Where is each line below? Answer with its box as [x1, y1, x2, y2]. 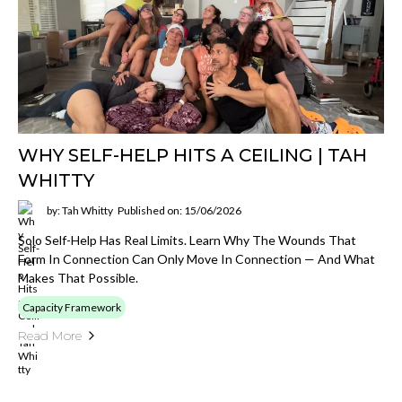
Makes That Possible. [18, 269, 138, 285]
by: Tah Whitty [47, 204, 113, 218]
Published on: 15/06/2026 [118, 204, 241, 218]
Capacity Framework [22, 300, 121, 314]
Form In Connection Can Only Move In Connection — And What [18, 250, 375, 267]
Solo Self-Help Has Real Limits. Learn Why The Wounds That [18, 232, 356, 248]
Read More [18, 327, 82, 344]
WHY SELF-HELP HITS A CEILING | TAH [18, 144, 367, 166]
